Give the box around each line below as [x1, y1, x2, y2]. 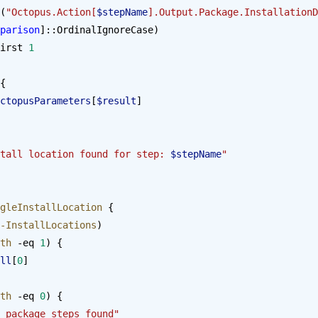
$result [97, 94, 136, 106]
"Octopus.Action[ [6, 6, 97, 18]
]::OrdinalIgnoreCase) [40, 23, 159, 35]
